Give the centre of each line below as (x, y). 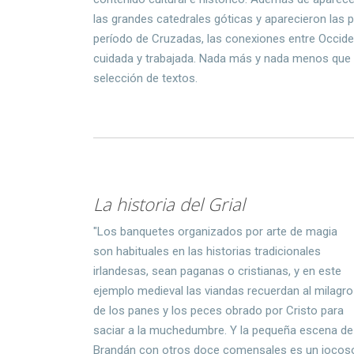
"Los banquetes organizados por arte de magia (216, 232)
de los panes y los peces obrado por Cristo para (219, 311)
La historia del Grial (169, 205)
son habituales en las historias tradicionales (207, 252)
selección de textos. (147, 79)
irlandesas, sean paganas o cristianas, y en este (218, 271)
